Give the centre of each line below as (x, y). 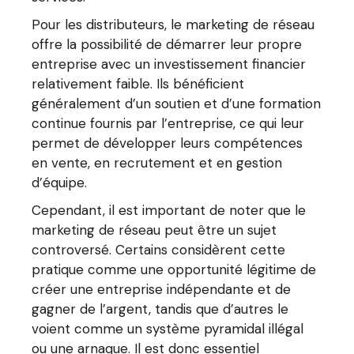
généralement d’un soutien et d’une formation (177, 104)
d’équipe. (60, 183)
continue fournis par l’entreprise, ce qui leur (168, 123)
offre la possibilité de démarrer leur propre (167, 44)
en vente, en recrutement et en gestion (157, 163)
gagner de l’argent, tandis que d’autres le (160, 309)
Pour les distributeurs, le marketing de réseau (173, 24)
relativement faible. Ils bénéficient (138, 84)
